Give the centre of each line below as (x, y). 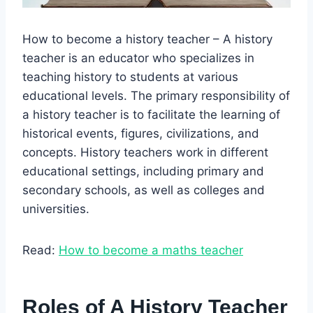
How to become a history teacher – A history (147, 39)
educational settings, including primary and (143, 171)
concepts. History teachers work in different (145, 152)
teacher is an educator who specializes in (138, 58)
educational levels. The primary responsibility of (156, 95)
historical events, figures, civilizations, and (141, 133)
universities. (56, 209)
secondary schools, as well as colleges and (144, 190)
